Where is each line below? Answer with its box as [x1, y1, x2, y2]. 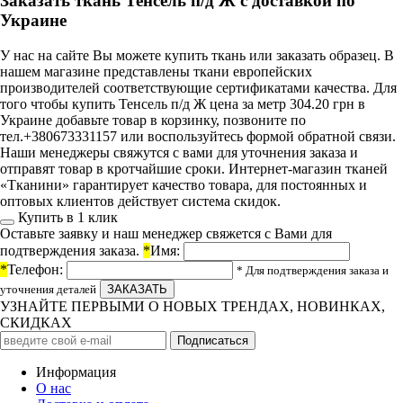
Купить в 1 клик [18, 210, 118, 226]
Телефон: [7, 262, 63, 278]
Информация [36, 364, 116, 381]
